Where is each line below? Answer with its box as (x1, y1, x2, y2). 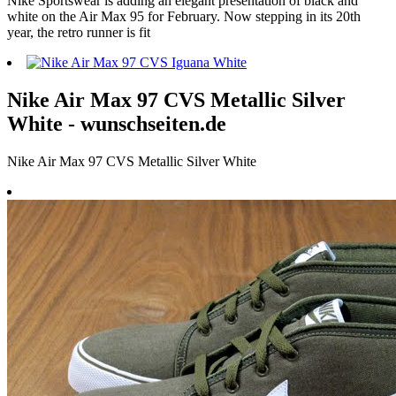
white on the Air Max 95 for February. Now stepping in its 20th (7, 9, 361, 25)
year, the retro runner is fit (7, 25, 150, 41)
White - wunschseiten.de (7, 112, 226, 136)
